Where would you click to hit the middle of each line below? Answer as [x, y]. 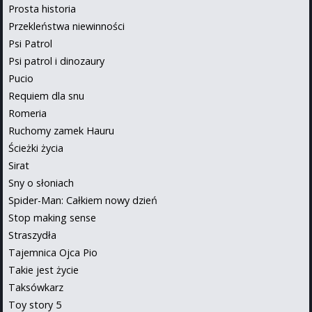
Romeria [28, 113]
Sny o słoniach [41, 182]
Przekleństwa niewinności [67, 26]
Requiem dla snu [46, 95]
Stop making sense [52, 217]
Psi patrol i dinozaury [56, 61]
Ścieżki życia [36, 148]
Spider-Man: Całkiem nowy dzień [83, 200]
